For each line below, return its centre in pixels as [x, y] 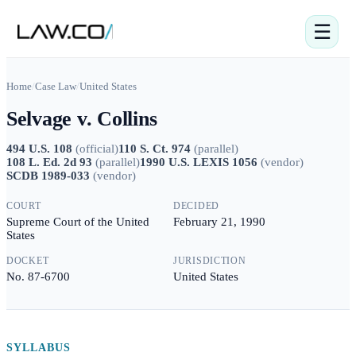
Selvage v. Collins [82, 119]
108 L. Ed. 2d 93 [49, 162]
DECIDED [197, 206]
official [97, 149]
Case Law [56, 86]
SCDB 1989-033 [48, 176]
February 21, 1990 [219, 222]
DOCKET [28, 261]
